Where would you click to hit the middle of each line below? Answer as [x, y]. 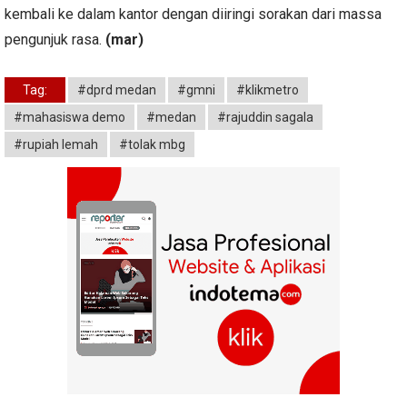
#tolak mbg [152, 144]
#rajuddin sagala [265, 117]
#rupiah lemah [56, 144]
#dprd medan [117, 89]
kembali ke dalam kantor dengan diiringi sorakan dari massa [193, 14]
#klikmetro [268, 89]
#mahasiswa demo [69, 117]
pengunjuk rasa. [55, 39]
